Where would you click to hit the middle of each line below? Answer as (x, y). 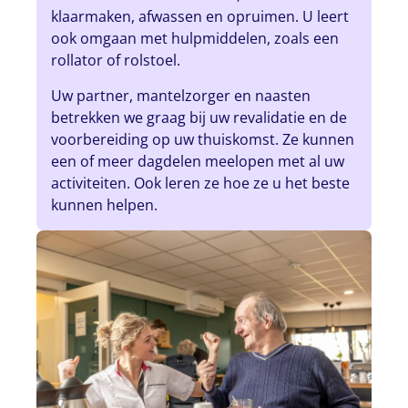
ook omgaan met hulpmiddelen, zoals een (195, 39)
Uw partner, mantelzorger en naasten (181, 95)
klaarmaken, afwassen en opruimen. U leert (200, 17)
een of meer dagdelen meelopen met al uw (198, 161)
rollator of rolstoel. (116, 61)
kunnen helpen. (105, 204)
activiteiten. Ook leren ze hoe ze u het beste (201, 183)
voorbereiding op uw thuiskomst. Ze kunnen (203, 139)
